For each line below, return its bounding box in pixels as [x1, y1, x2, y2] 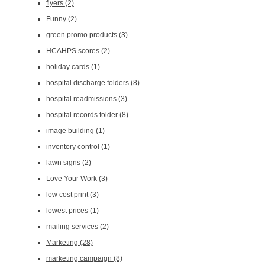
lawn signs [46, 159, 82, 167]
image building [46, 127, 96, 135]
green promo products [46, 31, 119, 39]
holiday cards [46, 63, 91, 71]
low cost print [46, 190, 90, 199]
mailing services [46, 222, 100, 231]
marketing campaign [46, 254, 114, 263]
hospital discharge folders [46, 79, 131, 87]
